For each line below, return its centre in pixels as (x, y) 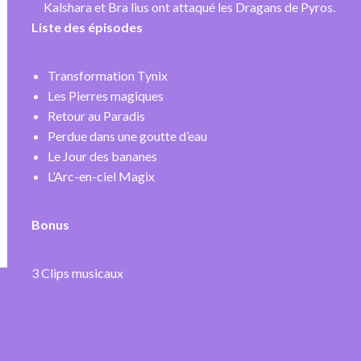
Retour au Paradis (96, 115)
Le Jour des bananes (102, 156)
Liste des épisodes (87, 27)
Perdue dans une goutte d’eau (127, 135)
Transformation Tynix (108, 75)
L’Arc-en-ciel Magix (101, 176)
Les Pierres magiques (106, 95)
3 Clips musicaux (77, 272)
